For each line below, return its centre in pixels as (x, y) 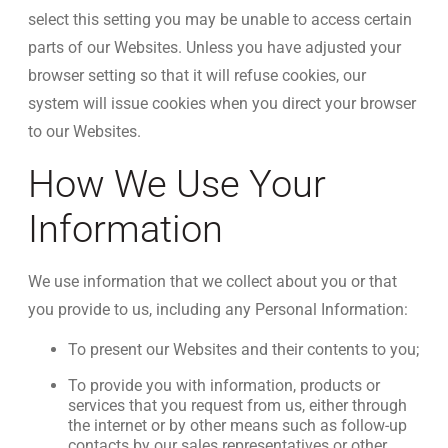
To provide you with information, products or (224, 385)
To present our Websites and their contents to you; (243, 349)
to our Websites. (84, 131)
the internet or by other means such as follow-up (237, 425)
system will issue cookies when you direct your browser (222, 103)
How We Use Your (177, 184)
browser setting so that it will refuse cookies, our (197, 75)
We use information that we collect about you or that (212, 281)
